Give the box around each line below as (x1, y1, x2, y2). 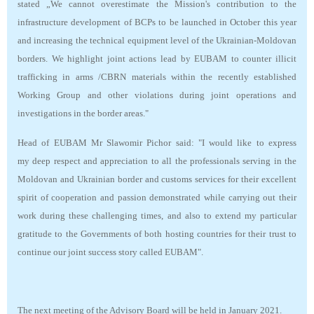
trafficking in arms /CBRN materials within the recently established (18, 71, 296, 83)
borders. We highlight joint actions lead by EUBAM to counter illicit (18, 53, 296, 64)
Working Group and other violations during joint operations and (18, 90, 296, 101)
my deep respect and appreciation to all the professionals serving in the (18, 156, 296, 167)
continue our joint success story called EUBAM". (18, 247, 203, 258)
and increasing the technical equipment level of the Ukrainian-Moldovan (18, 35, 296, 46)
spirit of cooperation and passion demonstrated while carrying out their (18, 192, 296, 203)
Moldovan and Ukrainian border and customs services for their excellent (18, 174, 296, 185)
